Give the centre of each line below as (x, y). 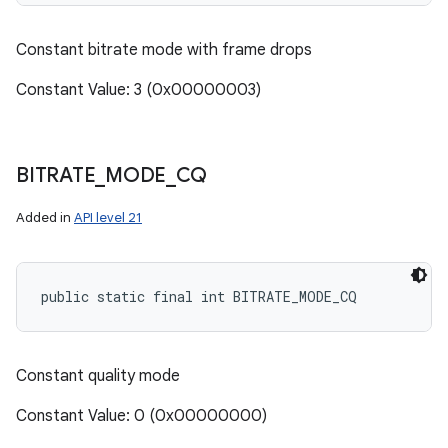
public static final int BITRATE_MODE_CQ (199, 296)
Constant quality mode (98, 376)
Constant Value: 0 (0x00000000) (141, 416)
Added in (45, 217)
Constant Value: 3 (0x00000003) (138, 90)
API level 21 (108, 217)
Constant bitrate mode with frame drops (164, 50)
